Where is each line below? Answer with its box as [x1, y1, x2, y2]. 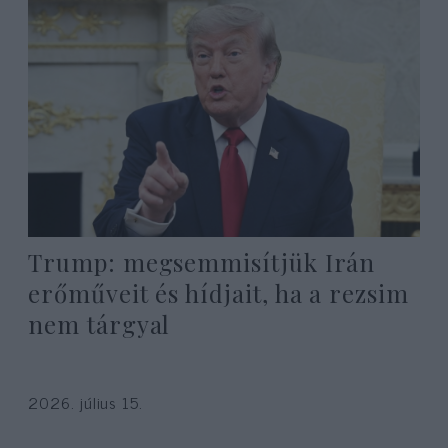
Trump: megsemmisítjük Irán [28, 246, 376, 279]
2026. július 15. [28, 388, 144, 415]
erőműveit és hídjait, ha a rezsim [28, 277, 409, 310]
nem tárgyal [28, 308, 171, 341]
